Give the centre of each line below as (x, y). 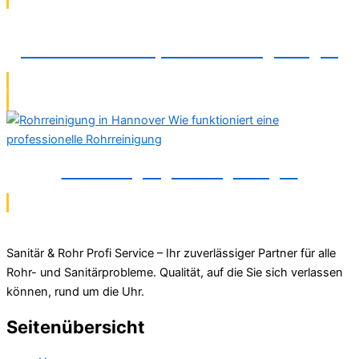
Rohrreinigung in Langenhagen (179, 171)
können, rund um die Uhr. (75, 291)
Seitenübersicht (76, 327)
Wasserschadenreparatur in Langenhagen (179, 50)
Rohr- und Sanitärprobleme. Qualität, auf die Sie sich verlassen (175, 272)
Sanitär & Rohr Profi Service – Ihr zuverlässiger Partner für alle (171, 253)
